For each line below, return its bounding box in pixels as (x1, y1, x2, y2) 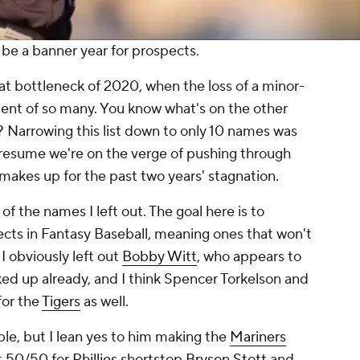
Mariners (230, 328, 286, 347)
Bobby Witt (122, 247, 197, 267)
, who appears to (197, 247, 301, 267)
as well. (80, 292, 129, 312)
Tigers (42, 292, 80, 312)
